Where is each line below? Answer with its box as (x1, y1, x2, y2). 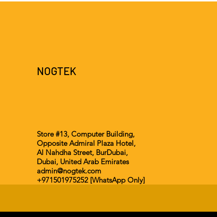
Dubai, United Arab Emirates (37, 156, 129, 166)
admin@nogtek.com (37, 166, 101, 175)
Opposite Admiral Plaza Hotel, (37, 138, 136, 148)
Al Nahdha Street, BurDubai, (37, 147, 128, 157)
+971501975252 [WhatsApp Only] (37, 175, 145, 185)
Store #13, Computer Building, (37, 129, 135, 139)
